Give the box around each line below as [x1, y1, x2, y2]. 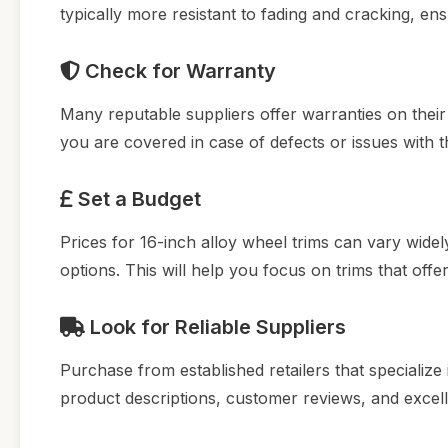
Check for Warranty [80, 58, 276, 83]
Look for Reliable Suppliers [85, 314, 346, 339]
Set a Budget [73, 186, 201, 211]
